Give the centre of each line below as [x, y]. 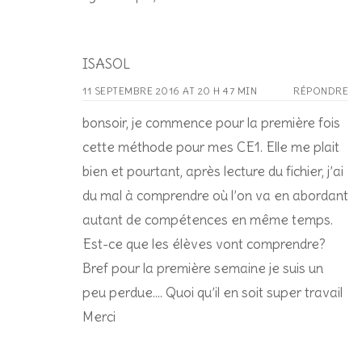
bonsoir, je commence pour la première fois [211, 122]
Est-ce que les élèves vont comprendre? [204, 244]
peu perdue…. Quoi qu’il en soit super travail [213, 292]
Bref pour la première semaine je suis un [203, 268]
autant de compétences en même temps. [208, 219]
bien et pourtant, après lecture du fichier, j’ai [213, 171]
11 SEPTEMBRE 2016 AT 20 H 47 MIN [170, 90]
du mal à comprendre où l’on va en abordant [215, 195]
